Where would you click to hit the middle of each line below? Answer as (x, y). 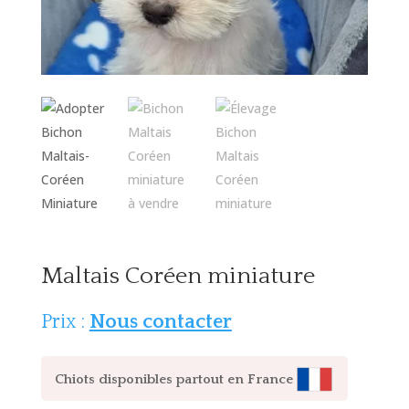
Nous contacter (160, 321)
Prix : (65, 321)
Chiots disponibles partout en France (173, 379)
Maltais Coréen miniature (178, 276)
